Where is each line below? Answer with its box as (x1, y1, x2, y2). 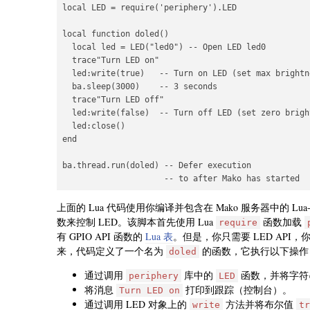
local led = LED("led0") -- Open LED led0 (62, 42, 266, 53)
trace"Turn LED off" (62, 95, 164, 105)
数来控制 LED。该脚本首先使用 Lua (57, 215, 216, 229)
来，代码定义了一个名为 (57, 244, 166, 258)
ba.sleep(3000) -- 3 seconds (62, 82, 217, 92)
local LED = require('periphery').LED (62, 3, 237, 13)
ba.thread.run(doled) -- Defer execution (62, 161, 251, 171)
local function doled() (62, 29, 169, 39)
